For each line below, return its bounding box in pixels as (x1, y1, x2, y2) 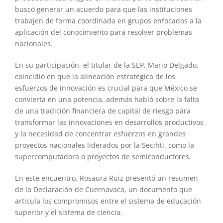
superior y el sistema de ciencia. (14, 207, 122, 217)
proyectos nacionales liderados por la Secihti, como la (14, 140, 194, 150)
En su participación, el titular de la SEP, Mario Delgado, (14, 60, 199, 70)
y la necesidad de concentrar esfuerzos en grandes (14, 128, 186, 138)
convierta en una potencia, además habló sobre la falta (14, 94, 199, 104)
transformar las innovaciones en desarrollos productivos (14, 117, 204, 127)
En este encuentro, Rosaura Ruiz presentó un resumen (14, 173, 198, 183)
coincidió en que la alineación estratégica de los (14, 71, 175, 81)
